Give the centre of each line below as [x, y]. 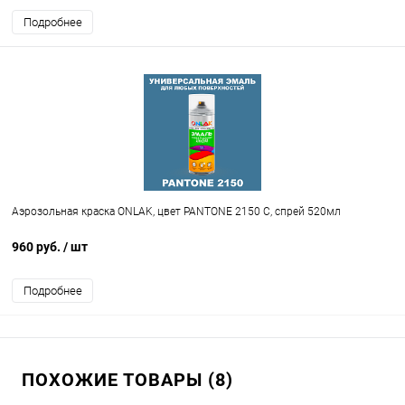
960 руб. [38, 247]
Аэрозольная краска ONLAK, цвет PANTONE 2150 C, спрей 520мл [176, 212]
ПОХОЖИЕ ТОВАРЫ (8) [127, 380]
